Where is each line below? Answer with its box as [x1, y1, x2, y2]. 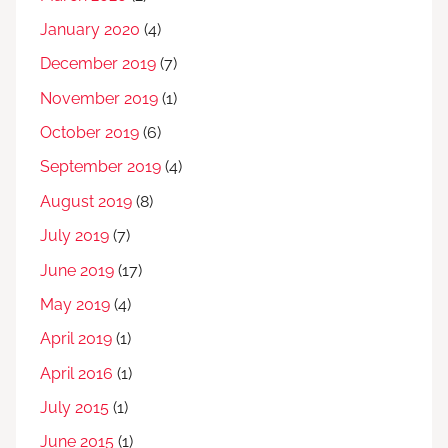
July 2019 [40, 226, 109, 246]
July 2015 [40, 398, 109, 418]
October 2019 [40, 123, 139, 143]
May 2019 [40, 294, 110, 314]
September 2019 [40, 157, 161, 177]
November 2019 [40, 88, 158, 108]
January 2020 [40, 19, 140, 39]
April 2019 [40, 329, 112, 349]
